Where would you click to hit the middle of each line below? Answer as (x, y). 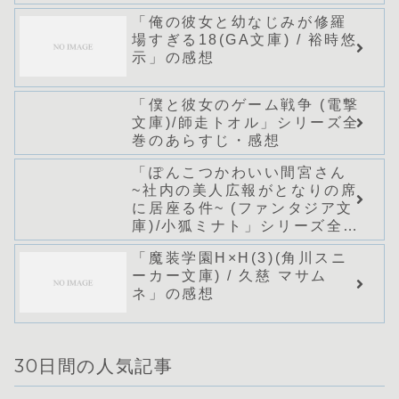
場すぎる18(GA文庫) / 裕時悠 (245, 40)
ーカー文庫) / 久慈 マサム (230, 276)
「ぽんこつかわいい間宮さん (240, 173)
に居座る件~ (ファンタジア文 (243, 208)
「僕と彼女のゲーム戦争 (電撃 (246, 105)
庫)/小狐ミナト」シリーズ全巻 (246, 226)
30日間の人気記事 (94, 366)
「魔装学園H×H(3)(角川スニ (240, 258)
